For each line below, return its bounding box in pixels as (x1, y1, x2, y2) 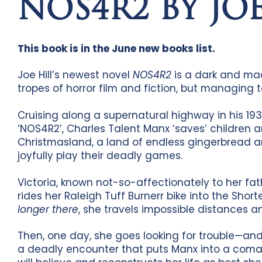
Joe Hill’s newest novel (18, 68, 133, 82)
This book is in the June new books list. (18, 41, 216, 56)
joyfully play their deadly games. (18, 149, 183, 163)
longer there (18, 202, 79, 216)
